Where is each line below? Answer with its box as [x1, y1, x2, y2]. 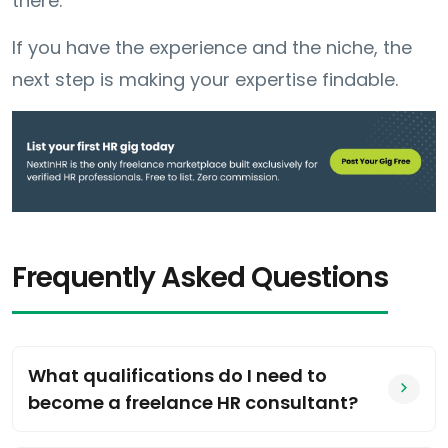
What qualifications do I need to [28, 362, 327, 388]
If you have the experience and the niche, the [12, 34, 412, 60]
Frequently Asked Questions [12, 257, 388, 297]
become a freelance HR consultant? [28, 389, 358, 415]
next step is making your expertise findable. [12, 66, 398, 92]
